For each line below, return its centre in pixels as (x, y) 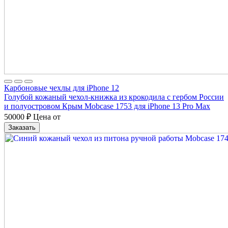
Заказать (22, 127)
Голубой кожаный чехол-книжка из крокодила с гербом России (114, 97)
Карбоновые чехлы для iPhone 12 (62, 88)
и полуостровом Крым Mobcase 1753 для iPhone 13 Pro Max (107, 106)
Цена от (46, 117)
